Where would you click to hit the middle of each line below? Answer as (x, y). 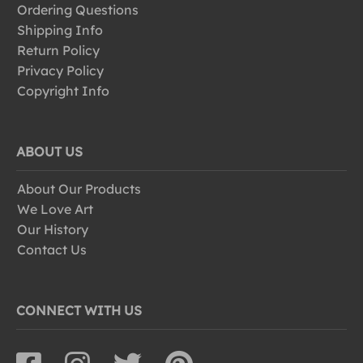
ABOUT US (49, 152)
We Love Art (55, 209)
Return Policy (58, 50)
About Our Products (79, 189)
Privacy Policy (60, 70)
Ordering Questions (78, 10)
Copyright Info (63, 91)
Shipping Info (60, 30)
